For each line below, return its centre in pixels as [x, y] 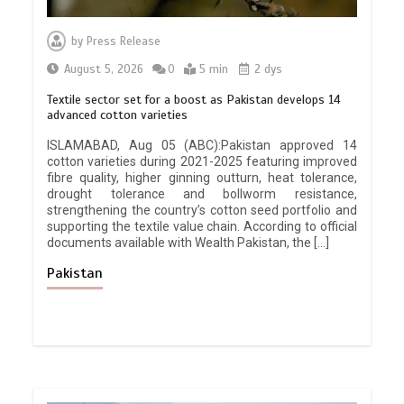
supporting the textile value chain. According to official [202, 226]
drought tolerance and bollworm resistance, [202, 193]
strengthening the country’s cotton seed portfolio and [202, 210]
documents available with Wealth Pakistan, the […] [188, 242]
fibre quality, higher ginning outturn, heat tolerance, [202, 177]
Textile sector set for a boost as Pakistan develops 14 [194, 99]
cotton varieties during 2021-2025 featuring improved [202, 161]
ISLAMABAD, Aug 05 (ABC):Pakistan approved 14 [202, 145]
